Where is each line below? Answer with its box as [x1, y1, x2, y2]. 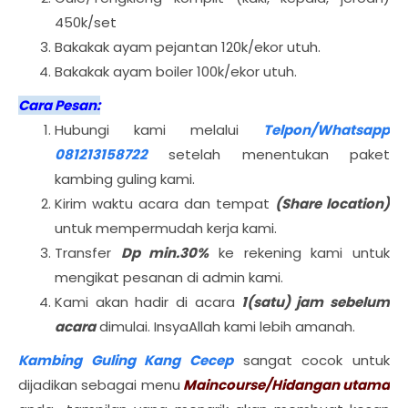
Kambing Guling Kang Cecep [18, 351, 233, 370]
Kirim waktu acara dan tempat [55, 194, 275, 213]
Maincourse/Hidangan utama [179, 375, 390, 394]
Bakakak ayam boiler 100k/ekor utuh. [55, 62, 297, 81]
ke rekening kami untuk [209, 243, 391, 262]
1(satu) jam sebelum [234, 292, 391, 311]
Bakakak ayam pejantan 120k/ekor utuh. [55, 37, 321, 56]
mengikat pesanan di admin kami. [55, 268, 283, 287]
